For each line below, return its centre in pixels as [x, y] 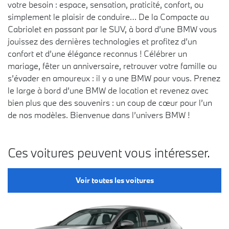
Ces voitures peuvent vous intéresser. [109, 153]
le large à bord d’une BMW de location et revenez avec [108, 90]
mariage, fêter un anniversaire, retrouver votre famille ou [112, 66]
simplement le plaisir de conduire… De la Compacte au [108, 17]
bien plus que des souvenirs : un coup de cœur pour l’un [110, 102]
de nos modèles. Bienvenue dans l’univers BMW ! [99, 115]
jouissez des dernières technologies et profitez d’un [102, 41]
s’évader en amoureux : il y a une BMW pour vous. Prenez [114, 78]
